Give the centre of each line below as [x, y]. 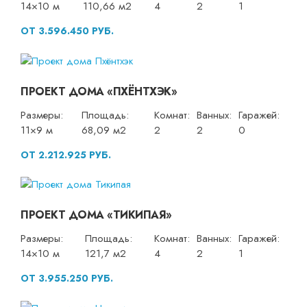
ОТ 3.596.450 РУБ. [67, 30]
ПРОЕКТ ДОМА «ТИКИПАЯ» [96, 215]
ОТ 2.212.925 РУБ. [66, 155]
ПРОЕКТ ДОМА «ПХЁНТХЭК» [99, 91]
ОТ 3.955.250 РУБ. [67, 279]
